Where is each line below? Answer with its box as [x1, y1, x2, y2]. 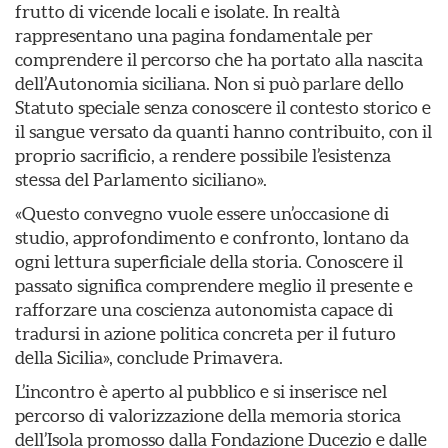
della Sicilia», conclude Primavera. [15, 347, 283, 368]
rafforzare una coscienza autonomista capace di [15, 299, 393, 320]
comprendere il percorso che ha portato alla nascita [15, 49, 423, 70]
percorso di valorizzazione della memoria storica [15, 405, 401, 426]
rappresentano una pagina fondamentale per [15, 25, 373, 46]
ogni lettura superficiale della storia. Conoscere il [15, 251, 403, 272]
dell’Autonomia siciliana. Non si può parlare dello [15, 73, 404, 94]
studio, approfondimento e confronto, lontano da [15, 227, 409, 248]
